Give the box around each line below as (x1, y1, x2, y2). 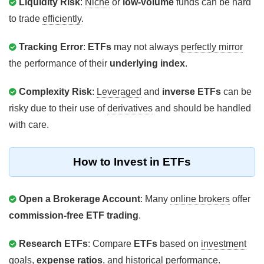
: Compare (88, 239, 134, 249)
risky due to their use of (9, 103, 107, 114)
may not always (111, 42, 181, 52)
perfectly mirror (181, 42, 243, 52)
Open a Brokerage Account (19, 194, 140, 204)
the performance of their (9, 58, 110, 69)
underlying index (110, 58, 185, 69)
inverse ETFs (162, 87, 221, 97)
